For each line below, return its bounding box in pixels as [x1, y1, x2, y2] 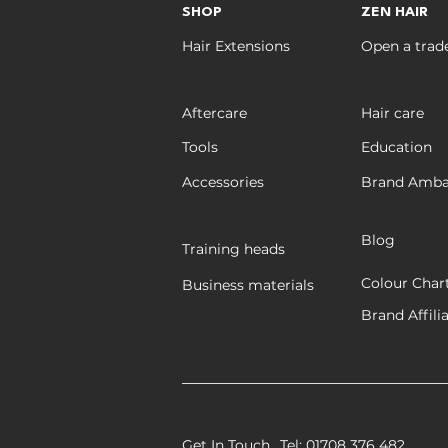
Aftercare [182, 103, 247, 122]
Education [361, 137, 432, 156]
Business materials [182, 275, 314, 294]
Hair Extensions [182, 36, 290, 55]
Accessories [182, 172, 264, 191]
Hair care [361, 103, 424, 122]
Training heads [182, 239, 285, 258]
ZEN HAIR [361, 4, 428, 19]
